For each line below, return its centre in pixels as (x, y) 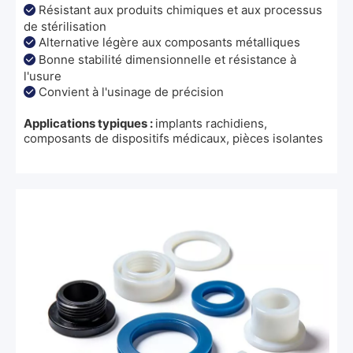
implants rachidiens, (211, 123)
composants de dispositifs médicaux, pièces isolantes (173, 138)
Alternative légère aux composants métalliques (169, 42)
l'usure (43, 76)
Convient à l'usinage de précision (131, 91)
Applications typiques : (89, 123)
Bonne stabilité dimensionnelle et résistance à (167, 59)
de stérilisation (65, 26)
